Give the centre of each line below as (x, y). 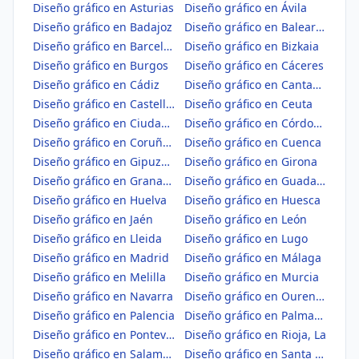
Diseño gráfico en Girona (251, 161)
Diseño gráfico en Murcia (252, 277)
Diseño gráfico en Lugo (246, 238)
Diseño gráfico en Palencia (104, 315)
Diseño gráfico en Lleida (97, 238)
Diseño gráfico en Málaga (253, 258)
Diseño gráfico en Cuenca (253, 142)
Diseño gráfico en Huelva (100, 200)
